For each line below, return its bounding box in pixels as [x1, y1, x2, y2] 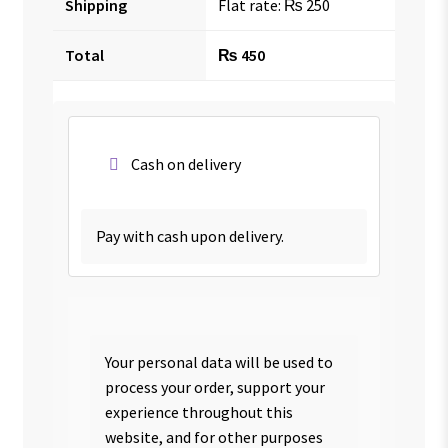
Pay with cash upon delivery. [95, 226, 284, 247]
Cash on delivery [128, 153, 242, 174]
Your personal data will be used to [105, 351, 334, 372]
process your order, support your [105, 376, 326, 397]
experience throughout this [105, 401, 294, 422]
